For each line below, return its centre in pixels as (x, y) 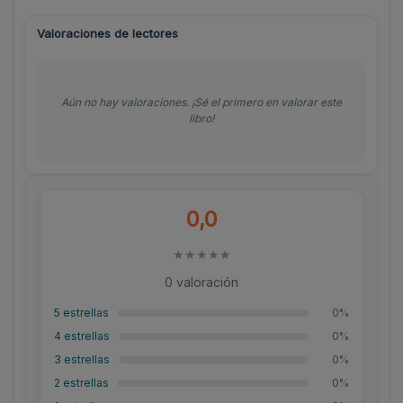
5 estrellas (81, 313)
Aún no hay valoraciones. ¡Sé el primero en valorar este (201, 103)
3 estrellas (82, 360)
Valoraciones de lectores (107, 34)
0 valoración (201, 282)
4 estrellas (82, 336)
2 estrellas (81, 383)
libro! (201, 119)
